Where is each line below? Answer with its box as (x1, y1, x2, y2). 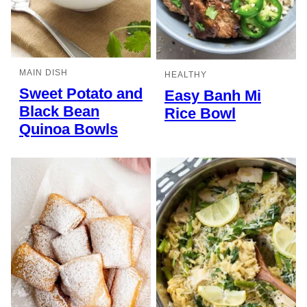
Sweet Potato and (19, 85, 143, 103)
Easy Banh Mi (164, 87, 261, 105)
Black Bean (19, 103, 99, 121)
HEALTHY (164, 70, 207, 80)
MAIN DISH (19, 68, 68, 78)
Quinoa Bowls (19, 121, 118, 138)
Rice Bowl (164, 105, 236, 123)
